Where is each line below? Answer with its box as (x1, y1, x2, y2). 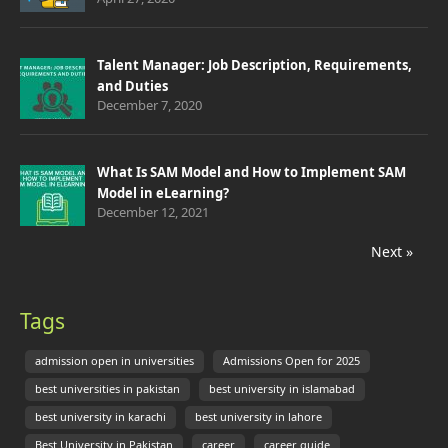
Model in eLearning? (97, 187, 229, 200)
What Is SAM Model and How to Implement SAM (97, 166, 406, 179)
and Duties (97, 80, 168, 93)
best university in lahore (195, 412, 322, 423)
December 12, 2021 (97, 206, 209, 219)
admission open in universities (35, 356, 194, 367)
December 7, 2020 (97, 99, 202, 112)
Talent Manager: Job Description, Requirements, (97, 59, 412, 72)
